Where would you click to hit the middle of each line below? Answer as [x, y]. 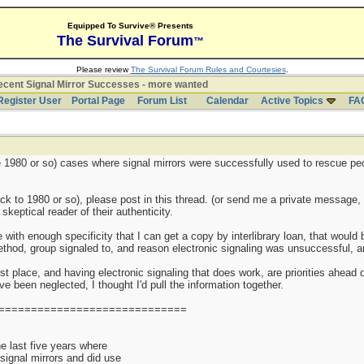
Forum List [162, 101]
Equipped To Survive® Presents [130, 26]
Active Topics [292, 101]
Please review [103, 69]
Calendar [227, 101]
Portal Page [98, 101]
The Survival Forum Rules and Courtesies [208, 69]
